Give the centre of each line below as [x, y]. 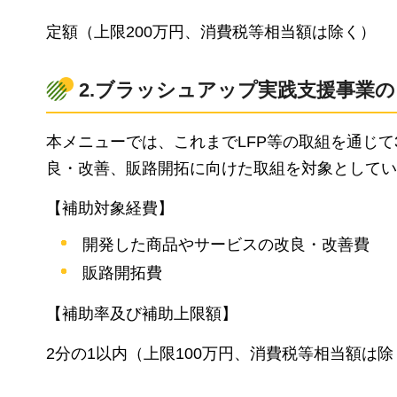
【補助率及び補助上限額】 [142, 314]
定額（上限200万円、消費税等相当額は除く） [211, 31]
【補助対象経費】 [110, 208]
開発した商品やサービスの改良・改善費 [226, 245]
